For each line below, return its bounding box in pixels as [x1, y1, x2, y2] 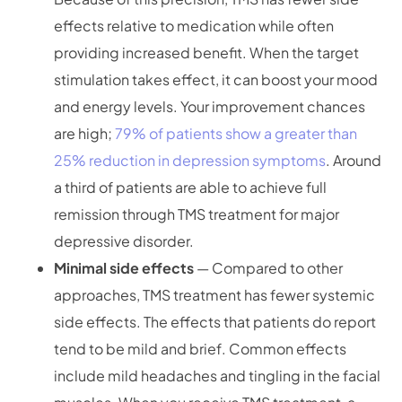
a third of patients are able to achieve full [54, 178, 327, 197]
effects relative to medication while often [54, 16, 334, 36]
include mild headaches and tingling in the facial [54, 366, 380, 386]
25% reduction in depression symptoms [54, 151, 326, 170]
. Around [326, 151, 381, 170]
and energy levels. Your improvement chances [54, 97, 365, 117]
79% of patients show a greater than [115, 124, 357, 144]
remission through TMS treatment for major [54, 205, 339, 224]
